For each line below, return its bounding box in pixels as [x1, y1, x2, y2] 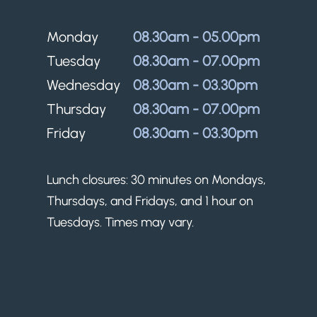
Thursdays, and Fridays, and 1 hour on [47, 193, 254, 209]
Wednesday [47, 76, 121, 93]
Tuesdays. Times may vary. [47, 214, 195, 230]
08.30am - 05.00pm [133, 28, 264, 45]
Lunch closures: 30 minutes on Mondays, [47, 172, 267, 188]
